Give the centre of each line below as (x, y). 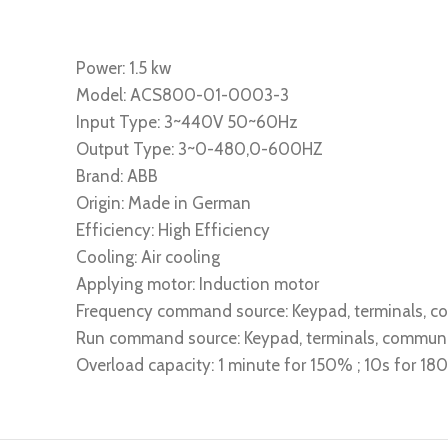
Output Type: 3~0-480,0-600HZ (199, 149)
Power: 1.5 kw (123, 68)
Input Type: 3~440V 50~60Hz (187, 122)
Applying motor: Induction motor (197, 284)
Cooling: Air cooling (148, 257)
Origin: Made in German (163, 203)
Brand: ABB (117, 176)
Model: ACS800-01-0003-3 (182, 95)
